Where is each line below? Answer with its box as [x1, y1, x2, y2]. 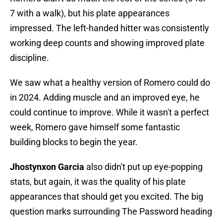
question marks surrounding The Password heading [10, 206, 212, 217]
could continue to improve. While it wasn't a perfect [10, 107, 209, 118]
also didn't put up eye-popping [84, 162, 203, 172]
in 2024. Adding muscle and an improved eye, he [10, 92, 200, 103]
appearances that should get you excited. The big [10, 191, 203, 202]
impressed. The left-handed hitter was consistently [10, 23, 209, 34]
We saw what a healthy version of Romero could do [10, 77, 210, 88]
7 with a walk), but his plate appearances [10, 8, 169, 19]
